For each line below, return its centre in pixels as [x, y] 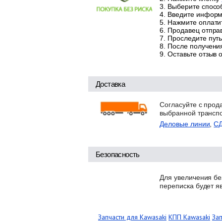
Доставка [111, 84]
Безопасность [118, 154]
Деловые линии [185, 124]
